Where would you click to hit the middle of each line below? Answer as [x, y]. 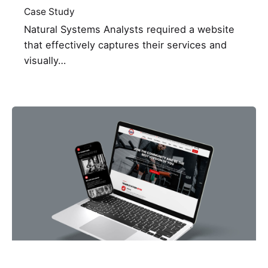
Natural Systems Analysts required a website [129, 29]
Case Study [49, 11]
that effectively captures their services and [125, 45]
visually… [45, 60]
